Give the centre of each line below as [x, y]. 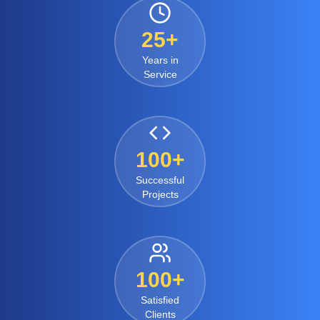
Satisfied [160, 300]
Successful [160, 180]
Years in [160, 60]
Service [160, 74]
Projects [160, 194]
